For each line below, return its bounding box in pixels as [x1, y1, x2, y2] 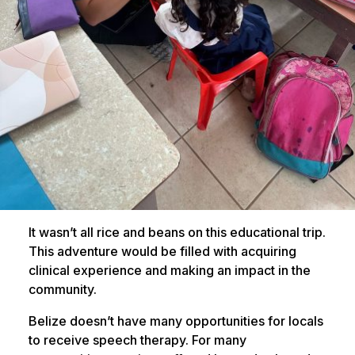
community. [28, 281, 97, 298]
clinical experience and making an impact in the [28, 262, 311, 279]
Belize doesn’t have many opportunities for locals [28, 313, 323, 330]
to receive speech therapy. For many [28, 332, 246, 349]
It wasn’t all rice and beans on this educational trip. [28, 224, 326, 241]
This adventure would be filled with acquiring [28, 243, 296, 260]
